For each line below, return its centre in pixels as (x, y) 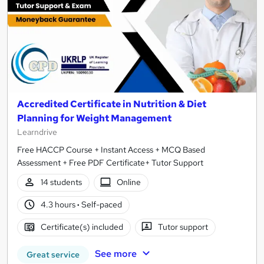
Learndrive (37, 132)
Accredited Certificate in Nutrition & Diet (112, 104)
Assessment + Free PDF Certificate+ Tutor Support (110, 162)
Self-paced (100, 205)
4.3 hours (59, 205)
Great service (53, 254)
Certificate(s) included (82, 227)
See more (115, 253)
